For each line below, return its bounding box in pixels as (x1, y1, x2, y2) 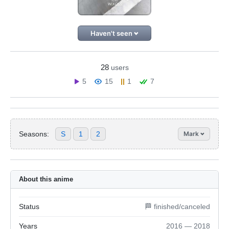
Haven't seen (90, 29, 134, 37)
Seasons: (19, 129, 49, 138)
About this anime (19, 175, 73, 183)
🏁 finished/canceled (145, 202, 210, 211)
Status (19, 202, 39, 211)
